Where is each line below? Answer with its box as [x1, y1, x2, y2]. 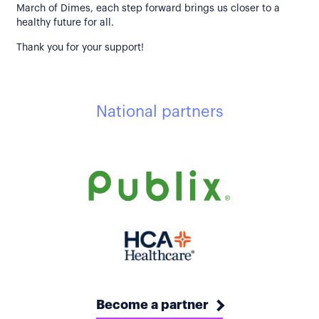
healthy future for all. [16, 18, 114, 28]
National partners [95, 104, 224, 120]
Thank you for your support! [16, 43, 144, 53]
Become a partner [96, 298, 209, 312]
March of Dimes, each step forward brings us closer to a [16, 4, 280, 14]
